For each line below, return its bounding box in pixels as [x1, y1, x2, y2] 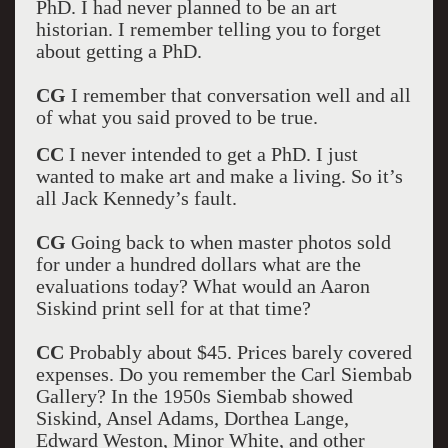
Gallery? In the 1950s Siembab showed [35, 385, 353, 407]
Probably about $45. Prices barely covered [63, 341, 412, 363]
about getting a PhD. [35, 40, 202, 62]
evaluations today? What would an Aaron [35, 275, 370, 297]
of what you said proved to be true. [35, 106, 318, 128]
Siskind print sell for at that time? [35, 297, 316, 319]
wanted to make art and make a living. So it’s [35, 165, 403, 187]
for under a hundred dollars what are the [35, 253, 361, 275]
